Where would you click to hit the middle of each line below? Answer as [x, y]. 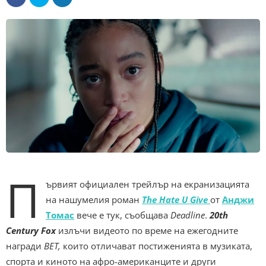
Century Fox [31, 230]
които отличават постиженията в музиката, [156, 246]
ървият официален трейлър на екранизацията [148, 184]
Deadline [188, 215]
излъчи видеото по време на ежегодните [147, 230]
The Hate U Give [175, 199]
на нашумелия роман [94, 199]
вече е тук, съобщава [122, 215]
